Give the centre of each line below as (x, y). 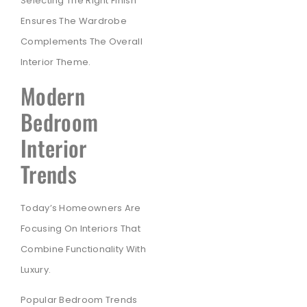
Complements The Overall (82, 42)
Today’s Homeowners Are (81, 208)
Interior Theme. (56, 62)
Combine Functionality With (83, 249)
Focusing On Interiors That (81, 228)
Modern (53, 95)
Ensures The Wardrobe (74, 21)
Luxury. (36, 269)
